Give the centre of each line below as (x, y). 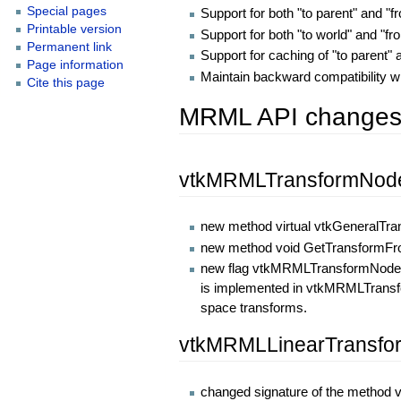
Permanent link (69, 47)
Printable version (74, 30)
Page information (75, 65)
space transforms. (254, 308)
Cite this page (65, 83)
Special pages (66, 12)
